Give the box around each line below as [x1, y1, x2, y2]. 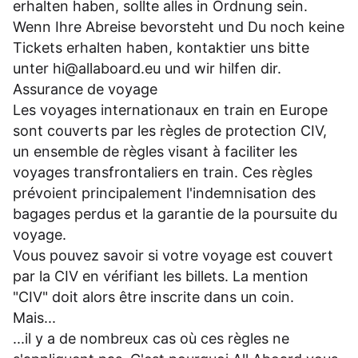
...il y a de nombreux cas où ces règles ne [13, 330, 289, 348]
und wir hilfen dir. [161, 60, 281, 78]
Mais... [13, 309, 56, 327]
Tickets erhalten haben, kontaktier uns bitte [13, 39, 309, 57]
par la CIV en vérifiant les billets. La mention [13, 268, 308, 285]
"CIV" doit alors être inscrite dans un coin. [13, 288, 294, 306]
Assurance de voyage [13, 81, 157, 98]
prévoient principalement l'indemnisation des [13, 185, 316, 202]
